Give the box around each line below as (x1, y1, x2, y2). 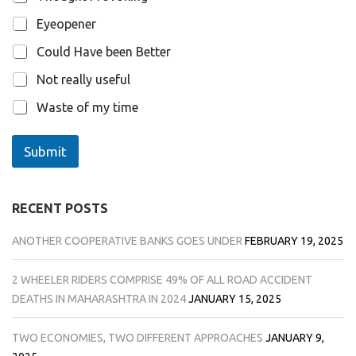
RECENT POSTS (12, 200, 108, 215)
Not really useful (37, 72, 130, 87)
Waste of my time (37, 99, 138, 114)
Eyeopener (37, 16, 96, 31)
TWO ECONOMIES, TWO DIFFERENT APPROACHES (12, 331, 263, 344)
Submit (24, 143, 67, 159)
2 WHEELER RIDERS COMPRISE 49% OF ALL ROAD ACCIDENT (12, 273, 312, 286)
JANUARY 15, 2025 (188, 292, 281, 305)
